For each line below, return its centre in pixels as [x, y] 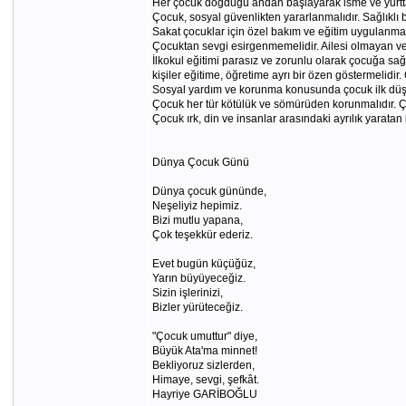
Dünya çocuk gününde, [209, 191]
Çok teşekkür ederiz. [202, 235]
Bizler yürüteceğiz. [197, 307]
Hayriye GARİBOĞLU [204, 394]
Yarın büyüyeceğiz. [198, 278]
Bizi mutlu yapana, [197, 220]
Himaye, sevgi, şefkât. [205, 380]
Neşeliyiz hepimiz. [197, 206]
